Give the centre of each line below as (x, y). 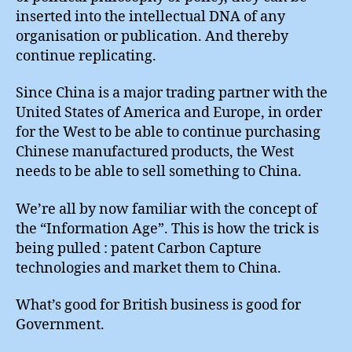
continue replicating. (86, 56)
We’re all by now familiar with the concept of (167, 209)
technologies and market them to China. (148, 268)
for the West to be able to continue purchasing (168, 132)
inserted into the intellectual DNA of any (150, 16)
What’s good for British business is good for (158, 305)
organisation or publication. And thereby (152, 36)
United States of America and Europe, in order (169, 113)
